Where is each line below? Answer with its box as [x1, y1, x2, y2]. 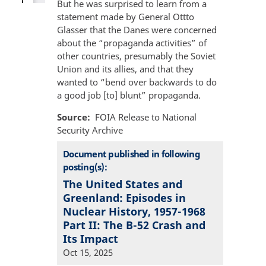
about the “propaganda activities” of [57, 37, 207, 49]
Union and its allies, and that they [57, 63, 194, 75]
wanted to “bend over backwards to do [57, 76, 217, 88]
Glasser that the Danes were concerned [57, 24, 217, 36]
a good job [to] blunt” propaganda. [57, 89, 201, 102]
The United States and [63, 177, 182, 192]
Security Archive [57, 124, 123, 137]
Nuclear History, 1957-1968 [63, 204, 205, 219]
